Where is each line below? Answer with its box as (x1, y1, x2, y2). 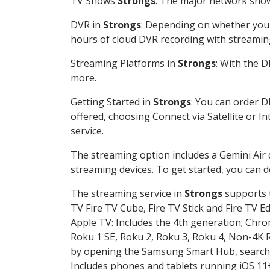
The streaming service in (71, 186, 184, 200)
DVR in (71, 17, 103, 31)
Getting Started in (71, 95, 153, 108)
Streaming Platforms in (71, 56, 178, 70)
